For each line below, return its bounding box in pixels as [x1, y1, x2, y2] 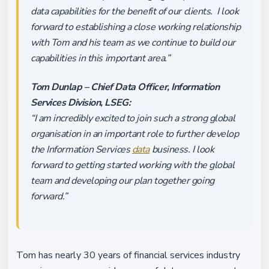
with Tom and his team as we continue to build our [31, 36, 235, 49]
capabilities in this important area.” [31, 52, 170, 65]
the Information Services [31, 143, 132, 156]
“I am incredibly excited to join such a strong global [31, 112, 235, 125]
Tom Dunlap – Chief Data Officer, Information [31, 80, 220, 94]
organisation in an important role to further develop [31, 127, 239, 141]
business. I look [149, 143, 214, 156]
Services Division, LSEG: [31, 96, 131, 109]
